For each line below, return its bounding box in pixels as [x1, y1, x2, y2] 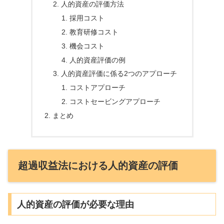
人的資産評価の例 [69, 55, 126, 64]
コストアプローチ [69, 83, 126, 92]
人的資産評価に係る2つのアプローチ [61, 69, 177, 78]
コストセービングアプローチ [69, 97, 161, 106]
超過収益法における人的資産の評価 [18, 160, 178, 171]
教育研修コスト [69, 27, 119, 36]
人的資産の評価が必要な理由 [16, 199, 134, 209]
